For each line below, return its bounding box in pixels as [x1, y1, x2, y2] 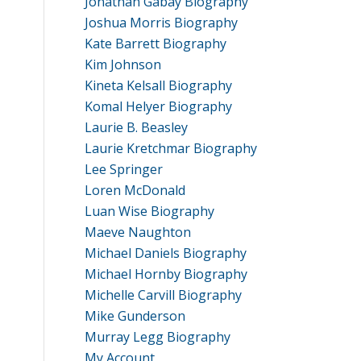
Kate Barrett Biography [85, 35, 227, 52]
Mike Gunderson [85, 307, 186, 325]
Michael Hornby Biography [85, 265, 248, 283]
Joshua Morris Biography [85, 14, 239, 31]
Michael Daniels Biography [85, 244, 247, 262]
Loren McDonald [85, 181, 186, 199]
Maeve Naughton [85, 223, 192, 241]
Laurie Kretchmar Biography [85, 139, 258, 157]
